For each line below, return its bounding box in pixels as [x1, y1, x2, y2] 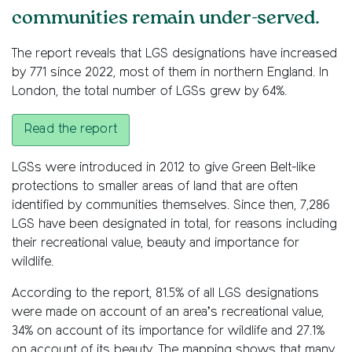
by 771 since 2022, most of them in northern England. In [12, 66, 328, 79]
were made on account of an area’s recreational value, [12, 306, 324, 319]
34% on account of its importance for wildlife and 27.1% [12, 324, 324, 338]
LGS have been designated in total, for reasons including [12, 218, 337, 231]
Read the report [24, 123, 117, 137]
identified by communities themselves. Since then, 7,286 [12, 199, 330, 212]
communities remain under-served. [12, 8, 320, 27]
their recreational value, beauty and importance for [12, 236, 299, 250]
